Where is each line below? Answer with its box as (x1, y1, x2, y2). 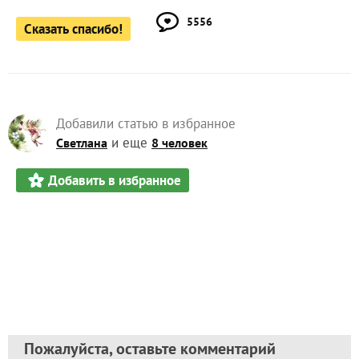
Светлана (56, 135, 107, 151)
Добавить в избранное (48, 171, 181, 190)
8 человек (151, 135, 208, 151)
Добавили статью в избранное (56, 115, 236, 133)
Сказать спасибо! (24, 20, 123, 38)
